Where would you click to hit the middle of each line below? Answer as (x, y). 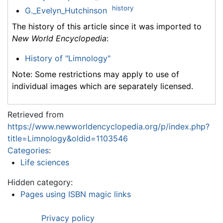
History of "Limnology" (67, 58)
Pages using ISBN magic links (75, 194)
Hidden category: (40, 182)
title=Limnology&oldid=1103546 (68, 139)
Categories (28, 151)
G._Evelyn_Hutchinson (66, 11)
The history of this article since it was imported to (107, 27)
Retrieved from (36, 115)
